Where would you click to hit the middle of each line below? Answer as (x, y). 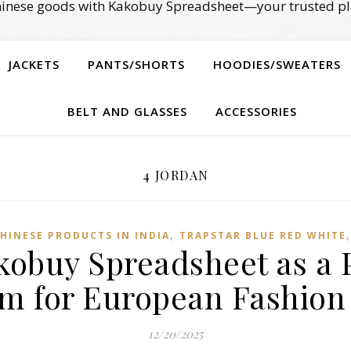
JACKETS (34, 64)
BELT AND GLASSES (127, 111)
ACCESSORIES (256, 111)
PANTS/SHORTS (136, 64)
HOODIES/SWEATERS (277, 64)
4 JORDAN (175, 175)
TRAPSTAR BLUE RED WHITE (263, 235)
